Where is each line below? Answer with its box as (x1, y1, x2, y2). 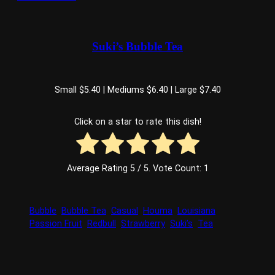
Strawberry (121, 218, 165, 229)
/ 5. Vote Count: (134, 163, 204, 174)
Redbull (87, 218, 116, 229)
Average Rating (66, 163, 130, 174)
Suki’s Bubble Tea (92, 40, 183, 53)
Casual (111, 205, 138, 216)
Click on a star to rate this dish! (74, 116, 201, 127)
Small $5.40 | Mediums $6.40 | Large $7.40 (54, 85, 221, 96)
